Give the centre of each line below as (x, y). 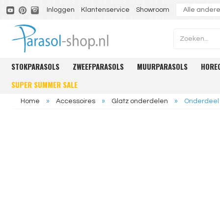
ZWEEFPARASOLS (98, 66)
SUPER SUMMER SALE (45, 84)
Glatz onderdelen (139, 101)
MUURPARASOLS (163, 66)
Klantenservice (106, 10)
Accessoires (75, 101)
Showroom (153, 10)
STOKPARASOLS (36, 66)
